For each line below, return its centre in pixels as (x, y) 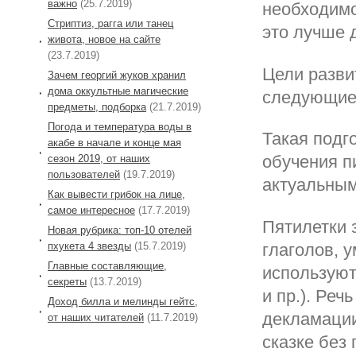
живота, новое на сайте (104, 39)
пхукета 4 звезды (89, 246)
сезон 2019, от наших (99, 158)
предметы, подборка (97, 106)
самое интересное (91, 210)
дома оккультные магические (118, 91)
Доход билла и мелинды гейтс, (123, 301)
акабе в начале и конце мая (114, 142)
